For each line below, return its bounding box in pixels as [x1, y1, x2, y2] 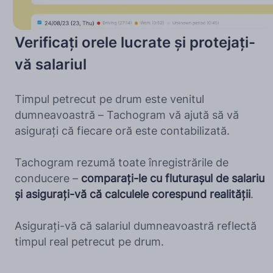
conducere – [15, 172, 82, 185]
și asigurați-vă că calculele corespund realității [15, 188, 251, 201]
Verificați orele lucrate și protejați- [15, 34, 256, 52]
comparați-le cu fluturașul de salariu [81, 172, 265, 185]
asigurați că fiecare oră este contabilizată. [15, 124, 230, 138]
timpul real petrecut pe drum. [15, 235, 165, 249]
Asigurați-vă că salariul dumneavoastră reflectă [15, 219, 257, 233]
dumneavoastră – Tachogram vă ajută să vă [15, 108, 239, 122]
